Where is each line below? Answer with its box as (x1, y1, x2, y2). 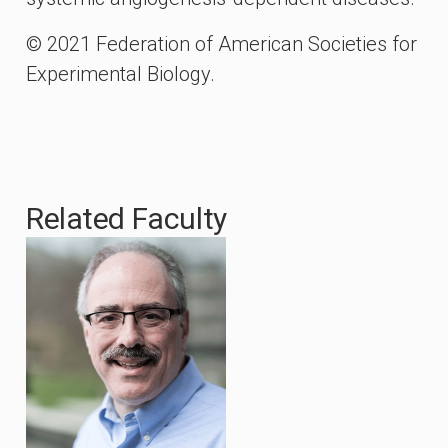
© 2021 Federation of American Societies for (26, 32, 417, 56)
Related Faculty (26, 201, 227, 236)
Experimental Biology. (26, 62, 215, 86)
